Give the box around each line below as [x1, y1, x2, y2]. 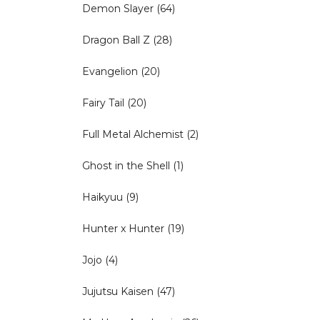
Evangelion [82, 64, 138, 78]
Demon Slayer [82, 1, 154, 15]
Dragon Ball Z [82, 33, 150, 46]
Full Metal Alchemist [82, 127, 184, 141]
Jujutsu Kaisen [82, 284, 154, 298]
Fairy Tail [82, 96, 124, 109]
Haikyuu [82, 190, 123, 204]
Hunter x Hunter [82, 221, 164, 235]
